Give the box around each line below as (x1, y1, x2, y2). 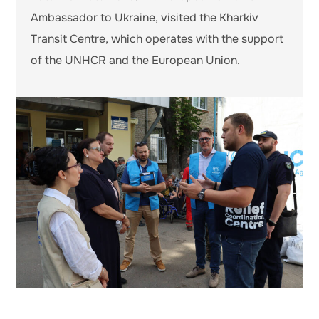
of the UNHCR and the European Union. (30, 52, 240, 68)
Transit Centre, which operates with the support (30, 31, 283, 46)
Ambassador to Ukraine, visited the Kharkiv (30, 9, 258, 25)
